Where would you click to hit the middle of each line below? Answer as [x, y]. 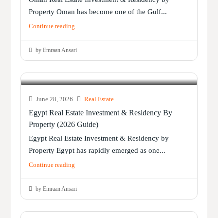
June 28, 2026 [54, 99]
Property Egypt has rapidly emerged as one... [97, 151]
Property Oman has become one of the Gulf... [98, 12]
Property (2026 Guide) [64, 125]
